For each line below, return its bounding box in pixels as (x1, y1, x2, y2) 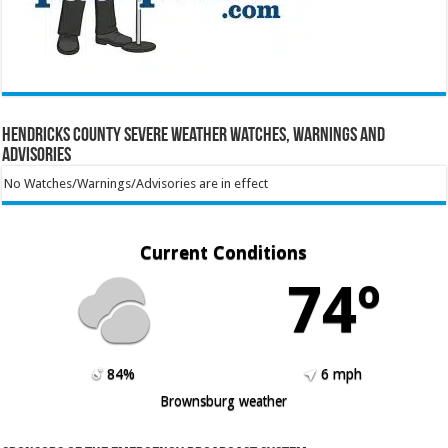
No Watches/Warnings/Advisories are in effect (3, 175, 268, 191)
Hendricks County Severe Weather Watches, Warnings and (2, 125, 386, 146)
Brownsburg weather (160, 392, 288, 409)
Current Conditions (140, 241, 308, 263)
